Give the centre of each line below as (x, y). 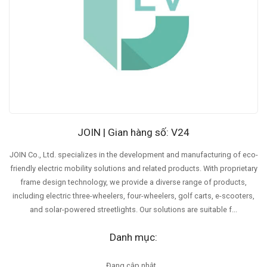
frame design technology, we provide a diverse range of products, (133, 182)
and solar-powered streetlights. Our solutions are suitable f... (133, 210)
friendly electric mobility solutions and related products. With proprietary (133, 169)
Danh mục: (133, 237)
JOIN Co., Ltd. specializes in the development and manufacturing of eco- (133, 155)
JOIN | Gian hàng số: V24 (133, 133)
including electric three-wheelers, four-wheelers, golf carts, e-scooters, (133, 196)
